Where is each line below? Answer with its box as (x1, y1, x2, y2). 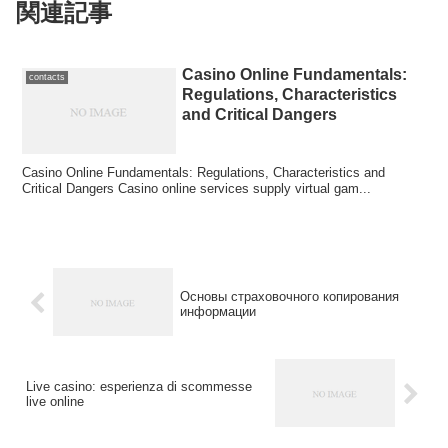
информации (179, 303, 256, 319)
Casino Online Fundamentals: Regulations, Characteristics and (22, 164, 386, 180)
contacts (28, 72, 65, 83)
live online (26, 394, 84, 410)
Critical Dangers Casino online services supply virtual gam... (22, 180, 372, 196)
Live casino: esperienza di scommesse (26, 379, 252, 395)
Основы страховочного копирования (179, 288, 399, 304)
